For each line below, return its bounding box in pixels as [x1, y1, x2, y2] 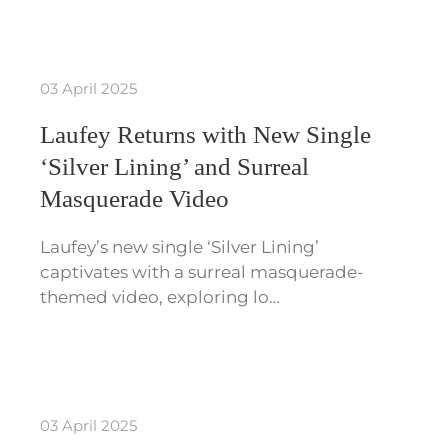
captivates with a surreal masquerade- [39, 262, 364, 283]
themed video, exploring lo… [39, 287, 280, 308]
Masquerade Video [39, 185, 229, 213]
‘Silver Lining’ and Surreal [39, 153, 309, 181]
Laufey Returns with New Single [39, 121, 371, 149]
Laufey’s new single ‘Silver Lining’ [39, 237, 319, 258]
